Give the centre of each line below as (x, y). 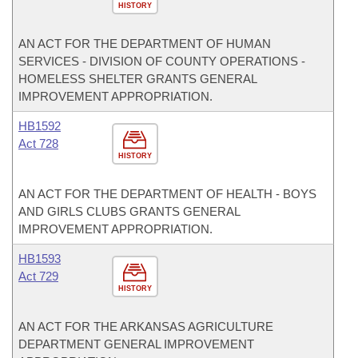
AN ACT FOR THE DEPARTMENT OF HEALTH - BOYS (167, 194)
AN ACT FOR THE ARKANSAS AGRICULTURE (146, 326)
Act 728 (38, 143)
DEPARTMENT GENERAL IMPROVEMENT (136, 344)
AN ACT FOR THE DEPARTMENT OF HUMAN (145, 44)
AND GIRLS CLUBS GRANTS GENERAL (129, 211)
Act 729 (38, 276)
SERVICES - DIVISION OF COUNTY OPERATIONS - (162, 61)
